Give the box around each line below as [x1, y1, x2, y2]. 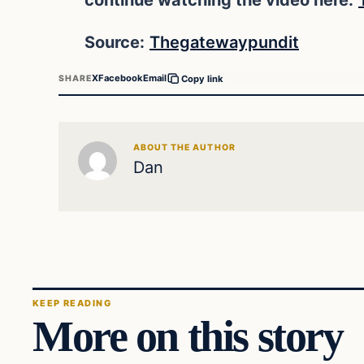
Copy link [181, 72, 224, 84]
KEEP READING [32, 297, 111, 310]
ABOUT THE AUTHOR [133, 141, 236, 153]
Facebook [98, 72, 144, 84]
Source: [84, 32, 145, 52]
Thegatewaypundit [149, 32, 299, 52]
